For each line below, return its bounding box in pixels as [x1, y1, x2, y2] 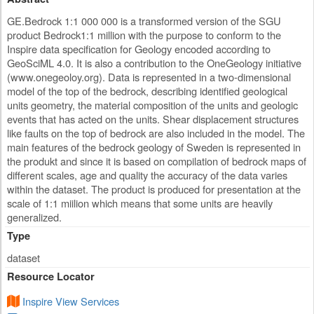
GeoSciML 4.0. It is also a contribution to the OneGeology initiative [7, 55, 301, 70]
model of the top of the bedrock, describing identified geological [7, 83, 287, 98]
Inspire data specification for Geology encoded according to [7, 41, 271, 56]
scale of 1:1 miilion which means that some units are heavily [7, 196, 273, 210]
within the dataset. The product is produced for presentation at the [7, 182, 301, 196]
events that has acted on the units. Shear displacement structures [7, 111, 299, 126]
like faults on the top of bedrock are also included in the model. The [7, 125, 305, 140]
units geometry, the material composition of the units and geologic [7, 97, 298, 112]
